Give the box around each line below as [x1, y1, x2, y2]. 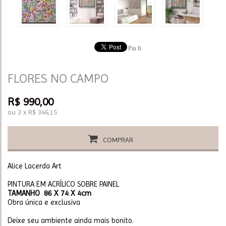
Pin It [128, 45, 141, 52]
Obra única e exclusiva [8, 198, 80, 207]
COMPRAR [102, 136, 133, 144]
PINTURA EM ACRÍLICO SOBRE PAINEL [8, 180, 119, 189]
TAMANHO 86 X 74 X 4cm [8, 189, 91, 198]
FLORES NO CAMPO [8, 71, 108, 86]
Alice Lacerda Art [8, 161, 62, 171]
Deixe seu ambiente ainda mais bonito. [8, 216, 134, 225]
